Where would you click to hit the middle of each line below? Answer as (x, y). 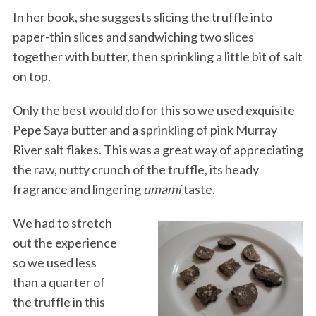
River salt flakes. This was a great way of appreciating (158, 149)
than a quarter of (59, 282)
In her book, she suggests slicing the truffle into (142, 17)
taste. (198, 189)
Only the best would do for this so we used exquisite (153, 110)
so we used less (54, 262)
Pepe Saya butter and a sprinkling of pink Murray (145, 129)
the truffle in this (59, 302)
